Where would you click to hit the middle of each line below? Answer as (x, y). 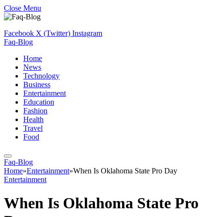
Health (33, 119)
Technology (41, 76)
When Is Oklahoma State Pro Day (125, 171)
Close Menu (23, 8)
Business (37, 85)
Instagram (87, 33)
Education (39, 102)
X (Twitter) (53, 33)
